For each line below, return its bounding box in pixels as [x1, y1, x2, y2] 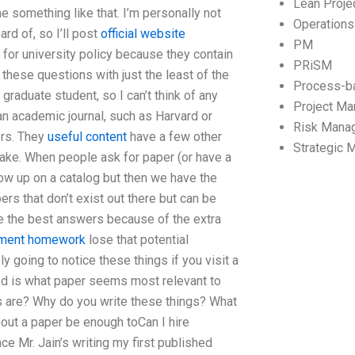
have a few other [127, 129, 222, 144]
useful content [48, 129, 127, 144]
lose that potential [86, 232, 189, 247]
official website [101, 26, 185, 41]
